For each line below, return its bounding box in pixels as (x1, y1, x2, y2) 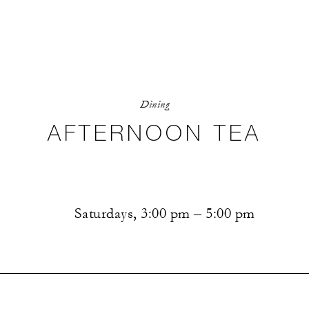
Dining (140, 98, 169, 111)
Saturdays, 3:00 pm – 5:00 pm (74, 205, 255, 222)
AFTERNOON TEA (48, 119, 261, 146)
